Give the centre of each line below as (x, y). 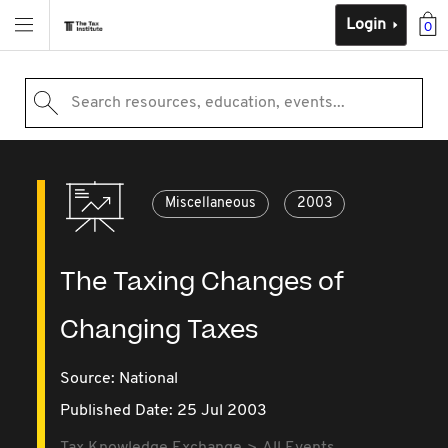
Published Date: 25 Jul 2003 (164, 411)
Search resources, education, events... (207, 103)
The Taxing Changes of (202, 282)
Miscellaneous (211, 203)
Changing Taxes (159, 330)
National (149, 379)
